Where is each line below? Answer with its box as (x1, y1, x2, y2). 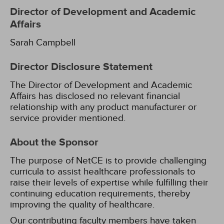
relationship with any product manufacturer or (10, 101, 196, 112)
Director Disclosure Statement (10, 60, 152, 73)
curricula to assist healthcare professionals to (10, 166, 195, 177)
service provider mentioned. (10, 112, 125, 123)
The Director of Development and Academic (10, 79, 192, 90)
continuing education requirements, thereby (10, 188, 190, 199)
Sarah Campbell (10, 37, 75, 48)
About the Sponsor (10, 136, 98, 149)
